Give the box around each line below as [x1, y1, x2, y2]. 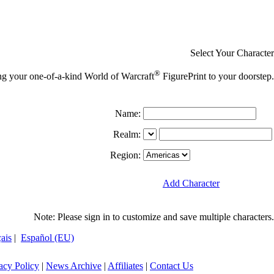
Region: [110, 150, 141, 161]
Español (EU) [21, 232, 74, 243]
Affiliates [108, 261, 143, 272]
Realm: [113, 129, 141, 140]
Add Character [163, 178, 220, 189]
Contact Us [150, 261, 193, 272]
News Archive [46, 261, 102, 272]
